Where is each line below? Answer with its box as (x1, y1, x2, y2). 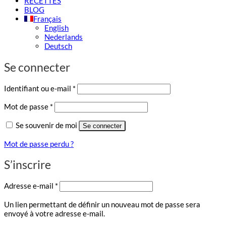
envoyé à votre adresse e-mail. (4, 208, 105, 218)
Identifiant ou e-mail (4, 84, 73, 93)
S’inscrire (4, 157, 51, 172)
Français (33, 14, 62, 24)
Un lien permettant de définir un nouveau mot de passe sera (4, 199, 200, 209)
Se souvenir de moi (16, 121, 77, 130)
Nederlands (44, 32, 83, 42)
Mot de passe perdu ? (4, 139, 74, 148)
